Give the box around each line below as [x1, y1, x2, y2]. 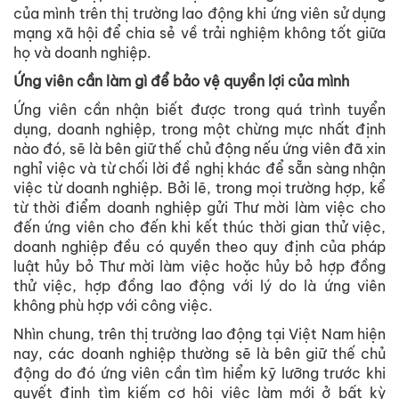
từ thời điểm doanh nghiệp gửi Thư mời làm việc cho [13, 199, 386, 217]
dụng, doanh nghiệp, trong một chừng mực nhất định [13, 120, 386, 139]
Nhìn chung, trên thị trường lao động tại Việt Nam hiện [13, 325, 386, 344]
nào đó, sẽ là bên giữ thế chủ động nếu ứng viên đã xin [13, 140, 386, 159]
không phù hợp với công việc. [13, 297, 213, 315]
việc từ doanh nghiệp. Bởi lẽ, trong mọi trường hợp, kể [13, 179, 386, 198]
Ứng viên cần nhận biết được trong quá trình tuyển [13, 101, 386, 119]
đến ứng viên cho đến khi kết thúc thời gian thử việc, [13, 218, 386, 237]
